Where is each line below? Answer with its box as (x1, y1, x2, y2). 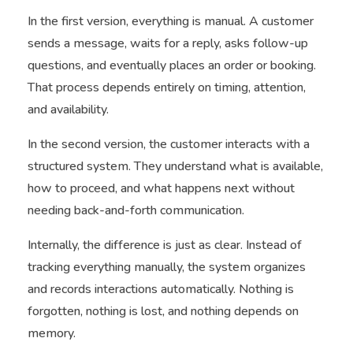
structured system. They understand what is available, (28, 157, 323, 175)
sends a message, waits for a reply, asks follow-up (28, 34, 308, 52)
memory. (28, 324, 76, 342)
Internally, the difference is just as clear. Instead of (28, 236, 302, 254)
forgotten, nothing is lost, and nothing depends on (28, 302, 299, 320)
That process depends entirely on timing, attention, (28, 78, 306, 96)
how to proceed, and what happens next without (28, 179, 295, 197)
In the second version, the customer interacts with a (28, 135, 310, 153)
